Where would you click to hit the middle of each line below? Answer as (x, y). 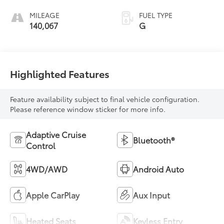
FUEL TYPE (156, 15)
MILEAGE (45, 15)
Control (41, 145)
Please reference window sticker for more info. (88, 109)
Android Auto (158, 168)
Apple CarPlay (53, 194)
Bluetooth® (154, 139)
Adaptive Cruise (56, 134)
